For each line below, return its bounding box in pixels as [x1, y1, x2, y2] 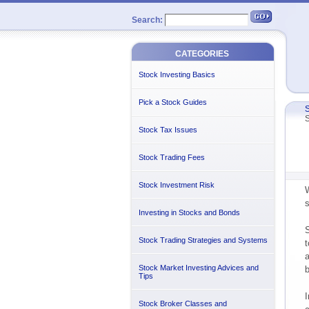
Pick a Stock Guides [138, 98, 207, 106]
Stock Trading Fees [138, 153, 205, 161]
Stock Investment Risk [138, 181, 215, 189]
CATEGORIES [175, 49, 229, 59]
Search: [131, 15, 163, 25]
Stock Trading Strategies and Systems [138, 236, 268, 244]
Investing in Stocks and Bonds [138, 208, 240, 217]
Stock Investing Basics [138, 70, 215, 79]
